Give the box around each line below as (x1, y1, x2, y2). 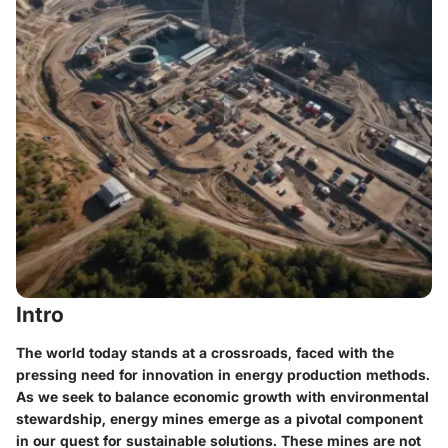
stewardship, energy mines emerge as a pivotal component (16, 409, 423, 427)
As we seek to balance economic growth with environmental (16, 387, 429, 405)
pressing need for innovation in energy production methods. (16, 365, 430, 383)
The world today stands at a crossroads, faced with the (16, 343, 394, 361)
